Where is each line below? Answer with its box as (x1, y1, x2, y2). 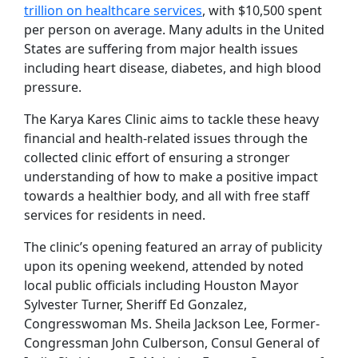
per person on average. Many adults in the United (24, 21, 324, 38)
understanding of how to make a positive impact (24, 168, 318, 185)
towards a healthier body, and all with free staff (24, 187, 309, 205)
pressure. (24, 78, 85, 96)
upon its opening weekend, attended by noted (24, 257, 304, 275)
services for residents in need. (24, 206, 205, 224)
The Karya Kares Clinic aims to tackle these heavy (24, 110, 319, 128)
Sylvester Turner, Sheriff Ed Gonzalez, (24, 296, 247, 313)
